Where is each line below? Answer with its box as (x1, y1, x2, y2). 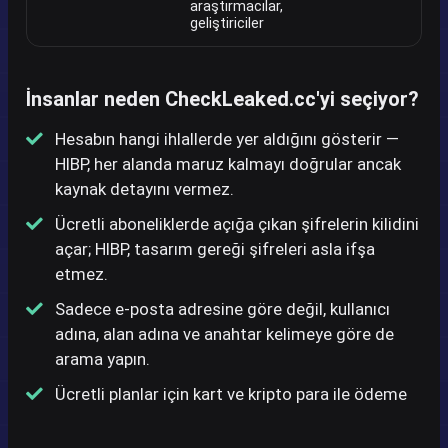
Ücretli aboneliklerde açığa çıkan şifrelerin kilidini (55, 213, 419, 234)
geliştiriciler (190, 14, 264, 32)
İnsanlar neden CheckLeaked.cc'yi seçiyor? (26, 86, 419, 111)
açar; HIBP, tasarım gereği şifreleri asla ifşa (55, 238, 375, 259)
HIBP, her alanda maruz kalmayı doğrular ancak (55, 153, 401, 174)
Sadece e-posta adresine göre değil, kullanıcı (55, 298, 390, 319)
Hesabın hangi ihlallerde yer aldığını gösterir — (55, 128, 399, 149)
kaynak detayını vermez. (55, 178, 234, 199)
